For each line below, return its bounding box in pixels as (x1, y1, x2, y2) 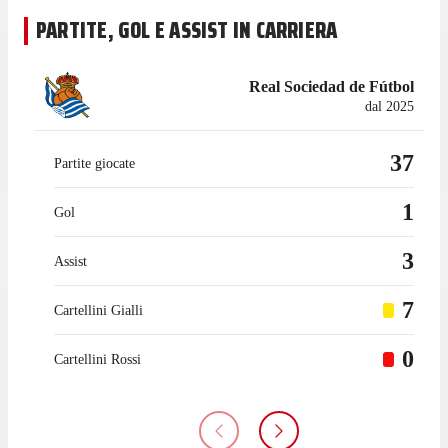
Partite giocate (54, 155, 135, 171)
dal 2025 (365, 99, 414, 115)
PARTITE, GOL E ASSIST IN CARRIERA (36, 12, 338, 48)
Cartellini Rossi (54, 351, 141, 367)
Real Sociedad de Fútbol (249, 78, 414, 96)
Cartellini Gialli (54, 302, 143, 318)
